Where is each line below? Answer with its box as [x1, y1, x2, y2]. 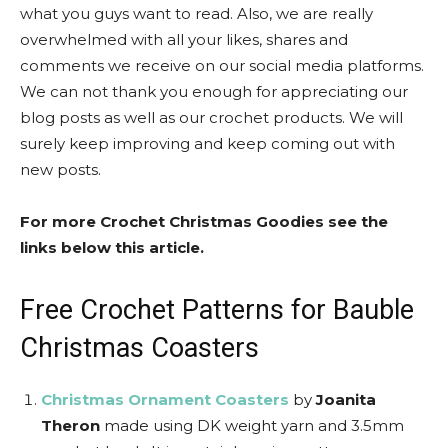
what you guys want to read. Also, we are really [20, 4, 373, 23]
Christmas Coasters [20, 332, 259, 364]
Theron [41, 416, 100, 435]
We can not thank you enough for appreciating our [20, 82, 408, 101]
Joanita [316, 390, 376, 409]
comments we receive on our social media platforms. [20, 56, 424, 75]
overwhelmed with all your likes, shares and [20, 30, 348, 49]
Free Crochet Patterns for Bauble [20, 294, 414, 326]
